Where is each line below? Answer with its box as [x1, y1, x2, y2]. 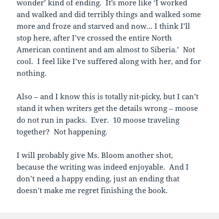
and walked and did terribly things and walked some [17, 9, 201, 19]
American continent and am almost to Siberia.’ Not [17, 44, 196, 54]
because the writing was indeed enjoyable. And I [17, 161, 189, 172]
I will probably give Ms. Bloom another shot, [17, 150, 174, 160]
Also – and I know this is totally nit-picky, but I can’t [17, 91, 199, 101]
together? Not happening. [17, 126, 108, 136]
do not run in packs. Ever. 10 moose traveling [17, 114, 180, 125]
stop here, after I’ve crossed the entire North [17, 32, 173, 43]
